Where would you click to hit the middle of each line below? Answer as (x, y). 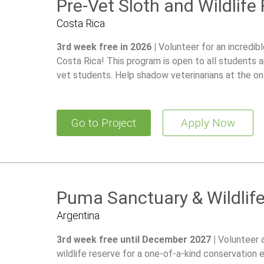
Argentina (78, 216)
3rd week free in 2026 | (107, 47)
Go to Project (103, 123)
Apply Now (208, 123)
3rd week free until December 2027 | (137, 239)
